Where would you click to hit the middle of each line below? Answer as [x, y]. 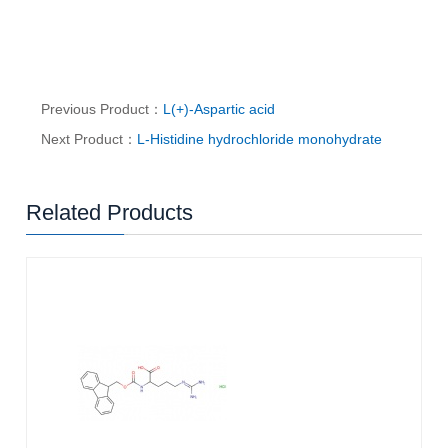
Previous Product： [102, 109]
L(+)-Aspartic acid [219, 109]
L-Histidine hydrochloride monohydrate [260, 139]
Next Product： [89, 139]
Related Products [110, 213]
